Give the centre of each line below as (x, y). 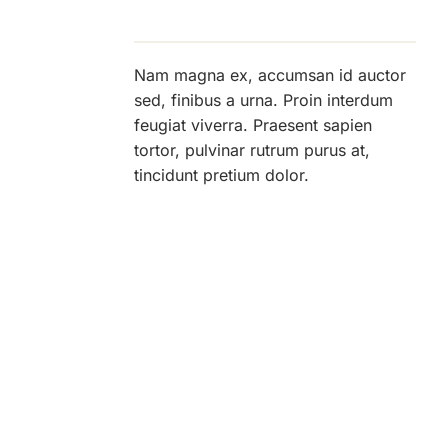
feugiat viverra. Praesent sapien (253, 124)
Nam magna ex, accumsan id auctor (270, 74)
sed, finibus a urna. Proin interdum (264, 99)
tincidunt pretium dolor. (222, 174)
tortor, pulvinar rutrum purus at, (252, 149)
